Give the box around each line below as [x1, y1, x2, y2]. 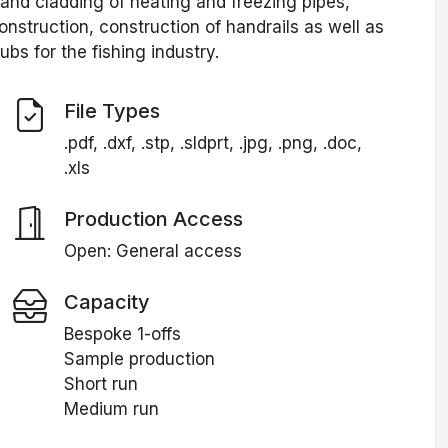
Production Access [63, 206, 243, 231]
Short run [63, 374, 138, 395]
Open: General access [63, 241, 242, 262]
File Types [63, 98, 160, 123]
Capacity [63, 289, 150, 314]
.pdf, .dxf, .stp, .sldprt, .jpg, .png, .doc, [63, 133, 362, 154]
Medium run [63, 399, 159, 420]
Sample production [63, 349, 215, 370]
